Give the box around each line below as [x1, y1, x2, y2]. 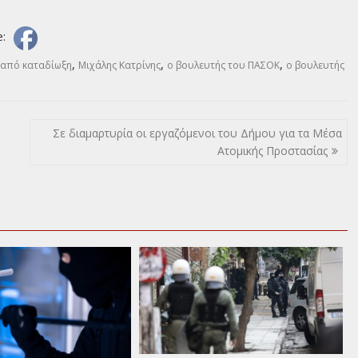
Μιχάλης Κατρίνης [78, 58, 161, 72]
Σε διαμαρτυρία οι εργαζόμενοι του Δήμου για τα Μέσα [52, 125, 342, 141]
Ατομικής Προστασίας [217, 143, 328, 158]
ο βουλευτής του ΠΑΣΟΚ [167, 58, 280, 72]
